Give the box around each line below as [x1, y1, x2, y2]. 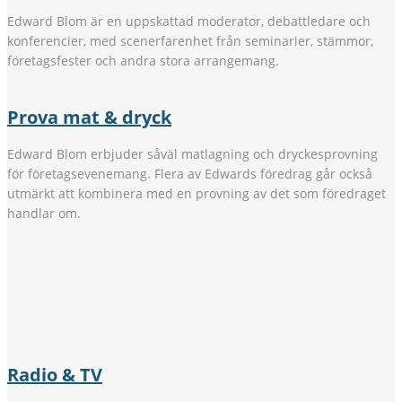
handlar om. [7, 205, 81, 223]
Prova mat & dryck [7, 105, 171, 130]
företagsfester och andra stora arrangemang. [7, 52, 279, 70]
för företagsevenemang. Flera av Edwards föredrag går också [7, 165, 372, 183]
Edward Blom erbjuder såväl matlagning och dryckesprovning [7, 145, 378, 163]
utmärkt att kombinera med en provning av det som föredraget [7, 185, 386, 203]
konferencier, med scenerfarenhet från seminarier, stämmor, [7, 32, 373, 50]
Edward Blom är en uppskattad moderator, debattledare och [7, 13, 371, 31]
